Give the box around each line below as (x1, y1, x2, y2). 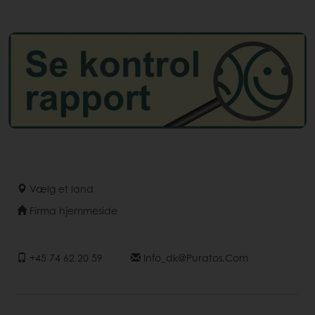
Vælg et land (27, 181, 94, 196)
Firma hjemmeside (27, 203, 117, 218)
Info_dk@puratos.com (141, 250, 248, 265)
